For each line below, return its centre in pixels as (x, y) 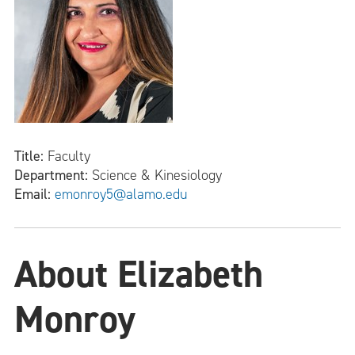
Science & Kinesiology (157, 175)
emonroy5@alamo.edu (121, 194)
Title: (31, 156)
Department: (53, 175)
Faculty (69, 156)
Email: (34, 194)
